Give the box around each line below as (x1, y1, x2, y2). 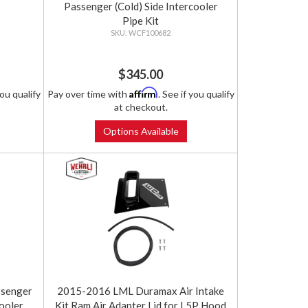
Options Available (102, 125, 179, 137)
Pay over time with (47, 88, 129, 100)
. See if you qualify (157, 88, 234, 100)
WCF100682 (129, 28, 171, 38)
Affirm (129, 87, 158, 99)
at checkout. (113, 101, 168, 113)
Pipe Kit (122, 14, 159, 27)
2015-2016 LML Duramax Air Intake (57, 285, 225, 298)
